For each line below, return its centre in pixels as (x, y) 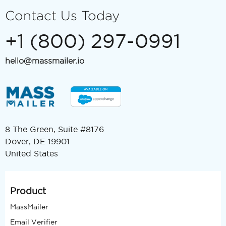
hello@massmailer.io (45, 61)
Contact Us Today (62, 16)
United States (32, 154)
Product (28, 191)
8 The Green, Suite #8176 (54, 129)
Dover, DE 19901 (37, 142)
